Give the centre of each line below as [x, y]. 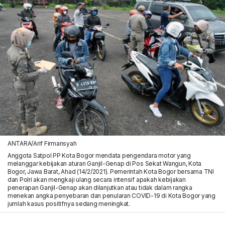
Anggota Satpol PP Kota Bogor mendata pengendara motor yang [99, 155]
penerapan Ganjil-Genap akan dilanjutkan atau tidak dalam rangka [100, 187]
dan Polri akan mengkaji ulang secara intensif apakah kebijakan [96, 179]
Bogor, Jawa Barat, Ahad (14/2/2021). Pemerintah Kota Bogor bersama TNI [111, 171]
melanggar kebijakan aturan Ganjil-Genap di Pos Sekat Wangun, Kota [104, 163]
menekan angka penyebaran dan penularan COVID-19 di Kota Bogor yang [111, 195]
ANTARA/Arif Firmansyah [42, 143]
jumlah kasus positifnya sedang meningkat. [69, 203]
